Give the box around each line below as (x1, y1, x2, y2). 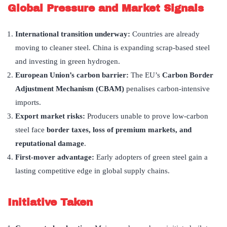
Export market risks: (15, 112, 87, 121)
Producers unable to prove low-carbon (87, 112, 208, 121)
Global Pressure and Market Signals (8, 3, 204, 14)
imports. (15, 98, 41, 107)
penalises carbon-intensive (124, 85, 210, 93)
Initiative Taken (8, 197, 93, 208)
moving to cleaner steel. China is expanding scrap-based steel (15, 44, 210, 52)
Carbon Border (162, 71, 213, 80)
